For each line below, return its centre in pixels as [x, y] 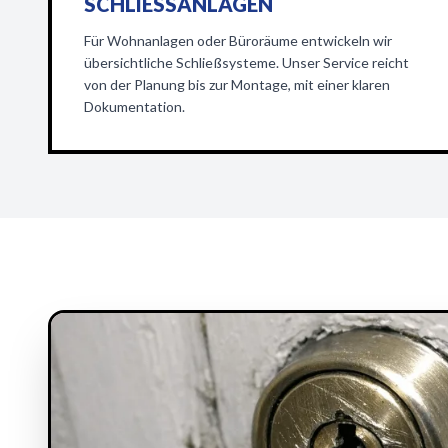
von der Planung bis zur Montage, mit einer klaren [237, 84]
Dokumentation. [134, 106]
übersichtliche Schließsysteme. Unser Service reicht [246, 62]
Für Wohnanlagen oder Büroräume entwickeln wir [238, 40]
